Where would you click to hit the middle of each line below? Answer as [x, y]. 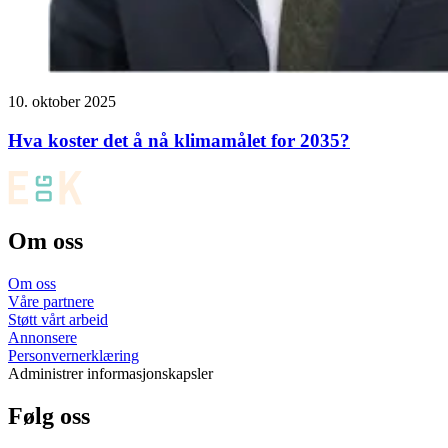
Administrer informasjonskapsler [110, 374]
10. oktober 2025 [62, 102]
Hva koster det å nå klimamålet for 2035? [179, 140]
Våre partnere [51, 302]
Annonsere [42, 338]
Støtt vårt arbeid [58, 320]
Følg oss [49, 416]
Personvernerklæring [73, 356]
